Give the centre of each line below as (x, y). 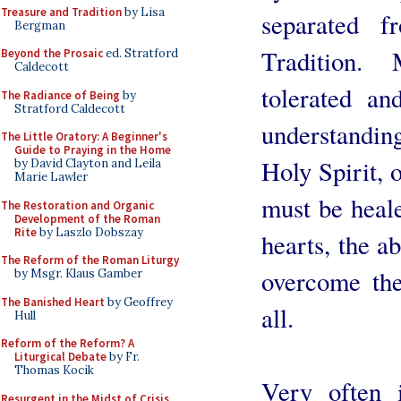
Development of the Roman (87, 218)
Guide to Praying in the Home (93, 150)
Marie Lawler (51, 177)
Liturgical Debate (60, 357)
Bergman (40, 25)
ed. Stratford (141, 53)
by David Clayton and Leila (88, 163)
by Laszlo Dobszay (90, 232)
